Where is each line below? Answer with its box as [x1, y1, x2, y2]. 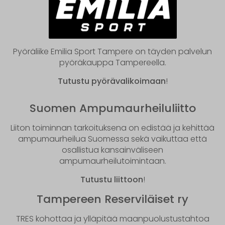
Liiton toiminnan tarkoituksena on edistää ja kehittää [11, 122, 214, 134]
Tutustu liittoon [80, 173, 143, 185]
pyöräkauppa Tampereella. [59, 56, 166, 68]
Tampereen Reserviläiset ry [37, 191, 188, 207]
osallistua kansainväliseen [62, 144, 163, 156]
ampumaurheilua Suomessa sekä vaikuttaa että [18, 133, 207, 145]
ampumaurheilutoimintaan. [59, 155, 166, 167]
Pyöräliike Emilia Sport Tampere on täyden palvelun [13, 45, 212, 57]
